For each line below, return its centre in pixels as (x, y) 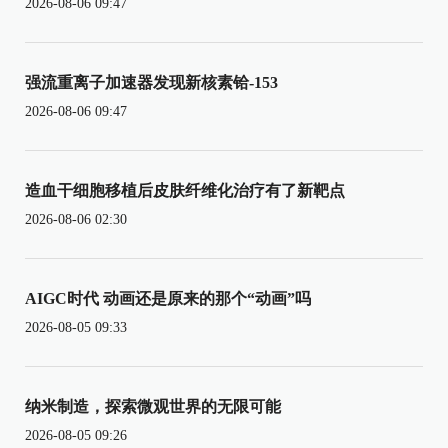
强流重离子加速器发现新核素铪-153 (151, 82)
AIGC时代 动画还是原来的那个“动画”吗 (168, 298)
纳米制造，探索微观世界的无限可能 (153, 406)
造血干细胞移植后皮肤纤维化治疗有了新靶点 (185, 190)
